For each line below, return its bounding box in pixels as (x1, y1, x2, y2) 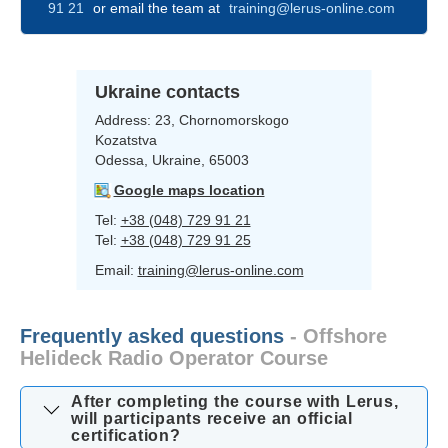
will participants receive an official (71, 409, 353, 427)
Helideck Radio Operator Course (20, 346, 328, 369)
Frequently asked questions (20, 324, 284, 347)
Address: (94, 111, 155, 128)
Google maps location (113, 181, 265, 198)
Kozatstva (94, 131, 157, 148)
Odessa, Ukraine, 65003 (94, 151, 249, 168)
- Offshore (284, 324, 387, 347)
